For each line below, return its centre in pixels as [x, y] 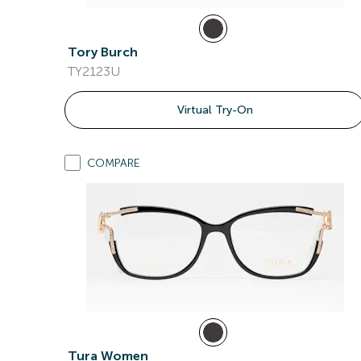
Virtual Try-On [215, 110]
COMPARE [114, 163]
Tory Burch [103, 52]
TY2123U [94, 71]
